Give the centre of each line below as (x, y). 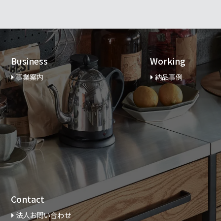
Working (168, 61)
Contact (28, 199)
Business (29, 61)
